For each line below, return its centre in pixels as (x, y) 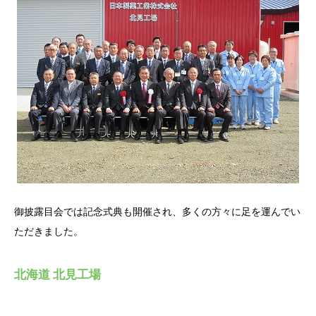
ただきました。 (49, 231)
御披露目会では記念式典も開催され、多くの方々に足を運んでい (157, 211)
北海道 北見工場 (57, 274)
